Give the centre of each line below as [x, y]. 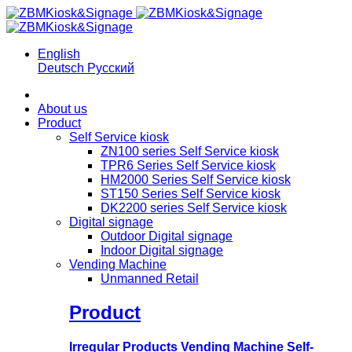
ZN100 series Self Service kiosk [190, 151]
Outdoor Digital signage [167, 236]
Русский [111, 68]
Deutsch [62, 68]
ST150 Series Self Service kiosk [191, 194]
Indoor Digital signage [162, 250]
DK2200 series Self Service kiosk [194, 208]
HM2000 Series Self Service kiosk [196, 180]
